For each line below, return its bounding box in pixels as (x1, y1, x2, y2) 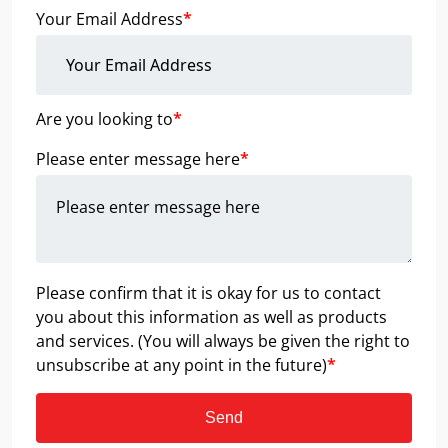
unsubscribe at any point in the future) (36, 354, 327, 377)
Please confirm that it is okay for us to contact (36, 282, 381, 305)
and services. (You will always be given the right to (36, 330, 410, 353)
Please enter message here (36, 148, 240, 171)
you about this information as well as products (36, 306, 387, 329)
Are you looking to (36, 108, 173, 131)
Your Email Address (36, 8, 183, 31)
